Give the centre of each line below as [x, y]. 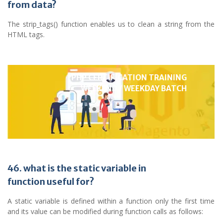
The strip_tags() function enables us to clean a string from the [111, 24]
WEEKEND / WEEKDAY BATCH [134, 89]
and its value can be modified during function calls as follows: [105, 212]
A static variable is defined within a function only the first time [111, 201]
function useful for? [51, 182]
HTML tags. [26, 35]
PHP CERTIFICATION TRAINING [129, 78]
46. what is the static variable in [77, 168]
